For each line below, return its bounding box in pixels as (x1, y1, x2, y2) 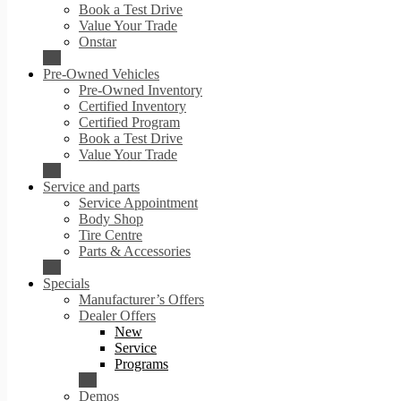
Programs (115, 356, 168, 371)
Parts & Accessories (79, 243, 191, 259)
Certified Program (79, 115, 180, 130)
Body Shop (79, 211, 143, 226)
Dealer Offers (79, 308, 156, 323)
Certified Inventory (79, 98, 186, 114)
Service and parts (43, 179, 140, 194)
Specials (43, 276, 90, 291)
